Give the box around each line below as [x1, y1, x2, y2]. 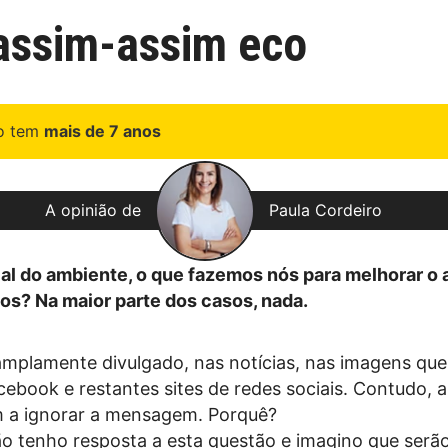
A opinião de [45, 200, 142, 220]
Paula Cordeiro [268, 200, 382, 220]
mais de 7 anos [44, 121, 161, 141]
